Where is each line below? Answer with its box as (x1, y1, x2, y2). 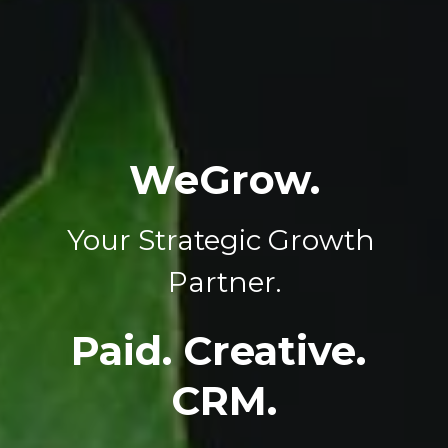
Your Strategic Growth (66, 223, 375, 257)
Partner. (167, 265, 281, 299)
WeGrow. (128, 155, 320, 204)
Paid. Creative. (71, 326, 366, 375)
